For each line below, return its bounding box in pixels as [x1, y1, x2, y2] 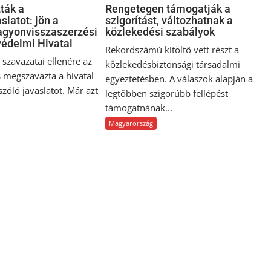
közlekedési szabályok [105, 25, 215, 39]
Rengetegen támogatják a [105, 2, 231, 16]
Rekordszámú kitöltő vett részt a [105, 44, 240, 56]
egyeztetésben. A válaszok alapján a [105, 73, 253, 85]
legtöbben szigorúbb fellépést [105, 87, 229, 100]
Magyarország [109, 119, 154, 128]
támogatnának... [105, 102, 173, 114]
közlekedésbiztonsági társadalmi [105, 58, 241, 71]
